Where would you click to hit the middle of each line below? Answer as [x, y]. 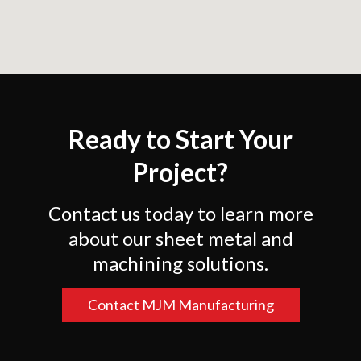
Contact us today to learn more [180, 213]
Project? [180, 172]
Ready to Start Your [180, 139]
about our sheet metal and [180, 238]
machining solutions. [180, 263]
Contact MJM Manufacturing [180, 305]
